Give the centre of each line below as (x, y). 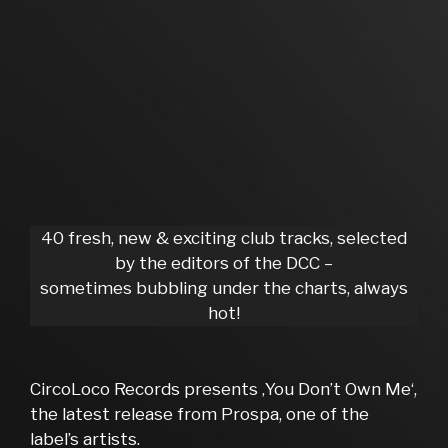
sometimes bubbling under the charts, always (224, 288)
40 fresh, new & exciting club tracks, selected (224, 238)
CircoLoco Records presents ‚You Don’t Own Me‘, (223, 388)
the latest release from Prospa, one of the (199, 413)
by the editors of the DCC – (224, 263)
